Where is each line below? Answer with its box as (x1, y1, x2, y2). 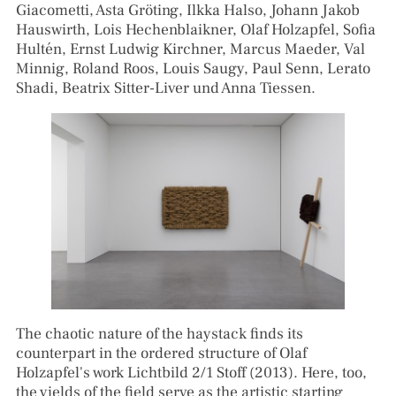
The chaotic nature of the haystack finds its (16, 324, 303, 345)
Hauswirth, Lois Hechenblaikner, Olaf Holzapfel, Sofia (16, 19, 376, 40)
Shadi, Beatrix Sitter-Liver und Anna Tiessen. (16, 77, 316, 98)
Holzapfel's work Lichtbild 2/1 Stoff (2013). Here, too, (16, 362, 367, 384)
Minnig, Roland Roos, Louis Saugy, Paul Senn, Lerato (16, 57, 370, 79)
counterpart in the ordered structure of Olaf (16, 343, 307, 364)
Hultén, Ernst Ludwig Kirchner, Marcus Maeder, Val (16, 38, 365, 59)
